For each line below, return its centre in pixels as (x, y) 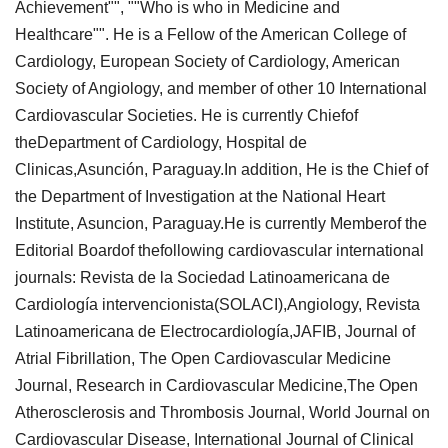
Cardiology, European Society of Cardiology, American (207, 61)
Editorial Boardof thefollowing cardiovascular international (219, 250)
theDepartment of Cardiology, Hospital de (161, 142)
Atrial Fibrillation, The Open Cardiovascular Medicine (203, 358)
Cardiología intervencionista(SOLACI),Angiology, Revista (217, 304)
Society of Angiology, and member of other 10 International (221, 88)
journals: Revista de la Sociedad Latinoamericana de (202, 277)
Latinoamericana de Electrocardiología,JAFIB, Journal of (215, 331)
